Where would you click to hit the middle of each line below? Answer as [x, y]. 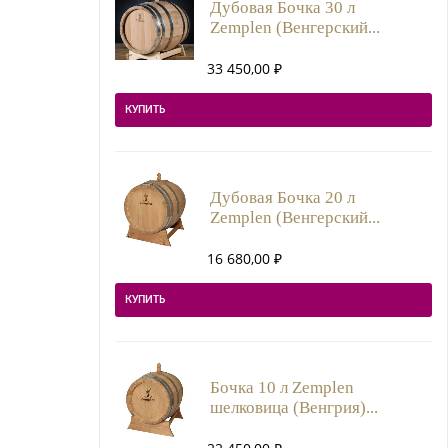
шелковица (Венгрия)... [293, 407]
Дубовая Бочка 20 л [282, 197]
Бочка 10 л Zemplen [281, 387]
